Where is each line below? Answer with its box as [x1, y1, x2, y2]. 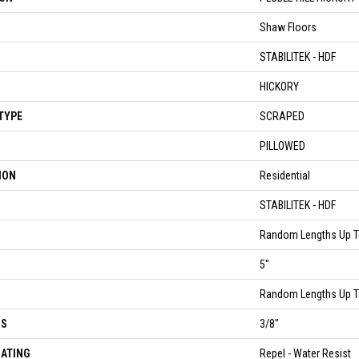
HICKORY [260, 80, 299, 93]
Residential [260, 169, 310, 182]
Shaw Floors [260, 21, 317, 34]
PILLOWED [260, 139, 305, 152]
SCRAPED [260, 110, 305, 123]
